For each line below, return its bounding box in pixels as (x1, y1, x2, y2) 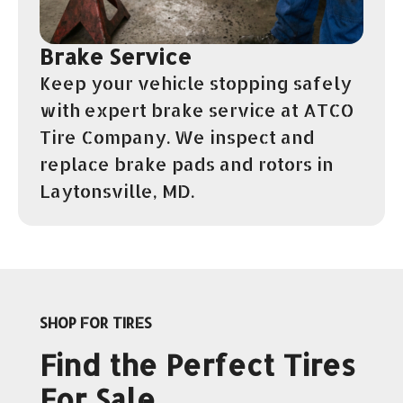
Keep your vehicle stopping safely (40, 70, 352, 94)
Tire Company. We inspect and (40, 124, 315, 148)
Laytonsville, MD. (40, 178, 194, 202)
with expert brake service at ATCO (40, 97, 354, 121)
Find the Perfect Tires (40, 345, 355, 383)
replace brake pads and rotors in (40, 151, 334, 175)
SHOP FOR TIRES (40, 312, 152, 332)
